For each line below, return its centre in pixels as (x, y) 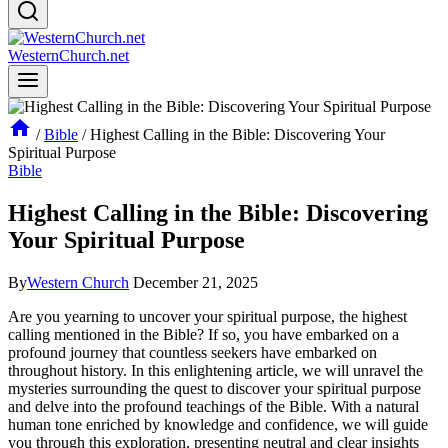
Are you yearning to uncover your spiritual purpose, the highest (207, 316)
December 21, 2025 (195, 282)
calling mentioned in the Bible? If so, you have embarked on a (203, 334)
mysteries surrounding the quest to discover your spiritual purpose (214, 388)
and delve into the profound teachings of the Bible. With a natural (213, 406)
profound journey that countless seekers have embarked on (192, 352)
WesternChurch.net (68, 55)
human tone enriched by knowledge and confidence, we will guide (218, 424)
